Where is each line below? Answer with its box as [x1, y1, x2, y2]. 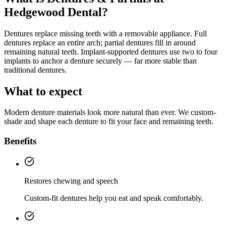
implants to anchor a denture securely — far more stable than [4, 56, 197, 65]
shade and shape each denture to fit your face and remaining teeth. [4, 117, 213, 126]
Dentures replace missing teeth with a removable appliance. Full [4, 29, 207, 38]
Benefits [4, 136, 36, 147]
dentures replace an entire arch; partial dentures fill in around [4, 38, 196, 47]
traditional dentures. [4, 65, 67, 74]
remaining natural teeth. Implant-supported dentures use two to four [4, 47, 217, 56]
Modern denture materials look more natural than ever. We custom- [4, 108, 216, 117]
